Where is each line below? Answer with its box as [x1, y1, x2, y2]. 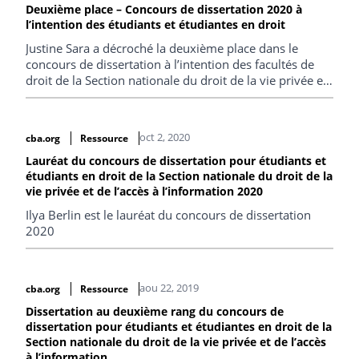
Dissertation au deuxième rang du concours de [26, 303, 284, 319]
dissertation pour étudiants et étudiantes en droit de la [26, 318, 332, 334]
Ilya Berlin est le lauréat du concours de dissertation [26, 206, 311, 223]
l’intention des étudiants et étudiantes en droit [26, 17, 285, 32]
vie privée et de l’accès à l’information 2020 [26, 183, 263, 199]
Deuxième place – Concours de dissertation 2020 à [26, 2, 302, 17]
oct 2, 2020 [139, 129, 190, 144]
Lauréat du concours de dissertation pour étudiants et [26, 152, 326, 168]
